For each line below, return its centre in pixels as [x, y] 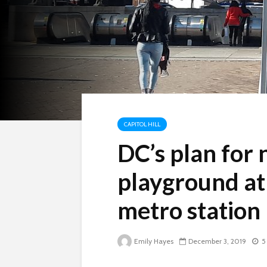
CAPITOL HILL [142, 124]
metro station [189, 210]
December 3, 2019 [217, 241]
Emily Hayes [154, 241]
